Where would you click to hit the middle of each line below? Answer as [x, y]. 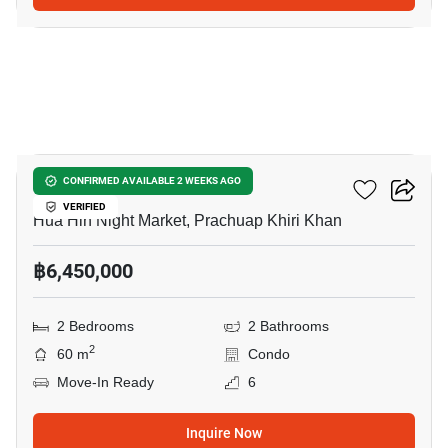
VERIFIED [84, 206]
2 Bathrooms [288, 326]
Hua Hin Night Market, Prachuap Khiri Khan [187, 221]
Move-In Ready [105, 382]
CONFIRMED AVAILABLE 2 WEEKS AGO [152, 180]
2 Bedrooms [95, 326]
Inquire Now [224, 433]
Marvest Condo [101, 185]
